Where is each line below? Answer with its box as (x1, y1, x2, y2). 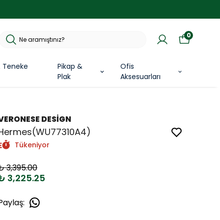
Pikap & (57, 61, 82, 72)
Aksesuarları (120, 72, 161, 82)
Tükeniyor (15, 140, 50, 150)
